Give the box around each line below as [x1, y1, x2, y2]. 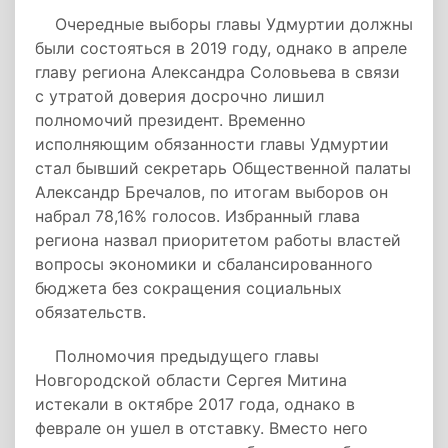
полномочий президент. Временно [35, 110, 306, 130]
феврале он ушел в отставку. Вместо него [35, 418, 368, 438]
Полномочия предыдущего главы [35, 346, 319, 366]
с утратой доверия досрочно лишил [35, 86, 324, 106]
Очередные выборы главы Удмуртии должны [35, 14, 413, 34]
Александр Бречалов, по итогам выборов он [35, 182, 388, 202]
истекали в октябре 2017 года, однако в [35, 394, 355, 414]
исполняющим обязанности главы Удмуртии [35, 134, 389, 154]
